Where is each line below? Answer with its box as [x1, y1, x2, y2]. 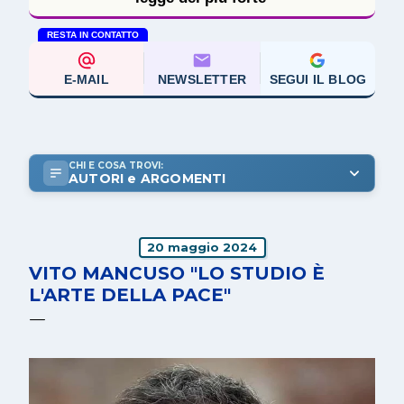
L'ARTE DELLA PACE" [29, 283, 231, 306]
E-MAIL [63, 71, 109, 87]
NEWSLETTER [157, 71, 246, 87]
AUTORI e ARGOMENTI [69, 170, 226, 187]
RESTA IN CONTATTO [47, 29, 139, 40]
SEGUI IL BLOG [269, 71, 367, 87]
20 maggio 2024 [147, 240, 257, 255]
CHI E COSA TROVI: [69, 159, 163, 171]
